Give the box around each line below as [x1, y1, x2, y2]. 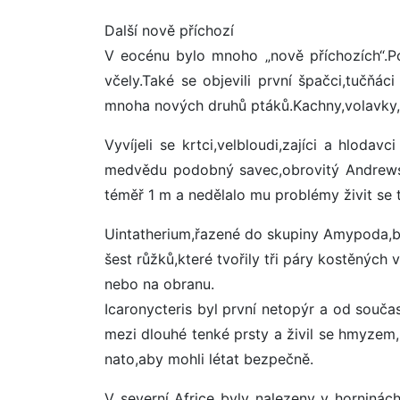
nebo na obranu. [104, 275, 214, 294]
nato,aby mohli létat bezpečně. [104, 350, 313, 369]
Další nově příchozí [104, 21, 234, 40]
